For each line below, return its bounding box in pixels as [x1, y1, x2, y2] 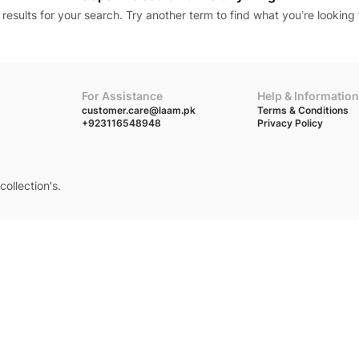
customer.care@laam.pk [82, 104, 196, 116]
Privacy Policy [256, 117, 323, 129]
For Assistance [82, 89, 163, 103]
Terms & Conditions [256, 104, 349, 116]
